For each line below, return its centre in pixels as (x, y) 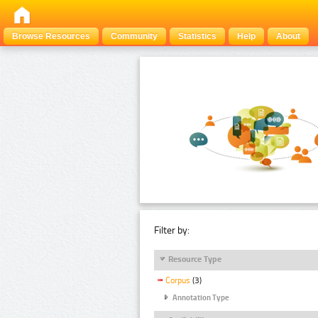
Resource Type (195, 259)
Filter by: (172, 230)
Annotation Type (201, 297)
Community (134, 36)
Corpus (178, 281)
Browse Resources (51, 36)
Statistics (197, 36)
